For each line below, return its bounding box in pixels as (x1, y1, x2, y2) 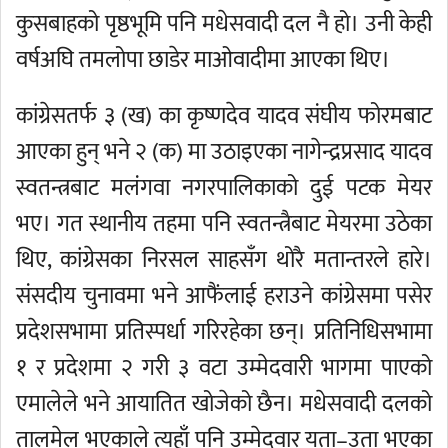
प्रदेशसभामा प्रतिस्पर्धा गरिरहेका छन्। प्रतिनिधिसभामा (16, 313, 432, 351)
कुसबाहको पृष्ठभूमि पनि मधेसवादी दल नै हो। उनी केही (16, 5, 432, 43)
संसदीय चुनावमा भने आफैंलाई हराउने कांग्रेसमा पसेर (16, 277, 432, 315)
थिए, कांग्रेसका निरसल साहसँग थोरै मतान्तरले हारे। (16, 241, 432, 279)
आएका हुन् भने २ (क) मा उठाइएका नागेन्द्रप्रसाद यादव (16, 133, 432, 171)
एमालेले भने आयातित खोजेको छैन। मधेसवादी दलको (16, 385, 432, 423)
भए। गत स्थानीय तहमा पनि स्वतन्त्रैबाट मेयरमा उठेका (16, 205, 432, 243)
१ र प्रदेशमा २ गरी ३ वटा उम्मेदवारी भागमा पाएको (16, 349, 432, 387)
